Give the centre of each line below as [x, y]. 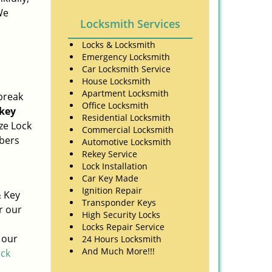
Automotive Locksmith [127, 142]
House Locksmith [117, 81]
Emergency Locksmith [126, 57]
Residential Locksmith [126, 117]
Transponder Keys [119, 202]
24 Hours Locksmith [122, 239]
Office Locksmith [115, 105]
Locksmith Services [130, 24]
